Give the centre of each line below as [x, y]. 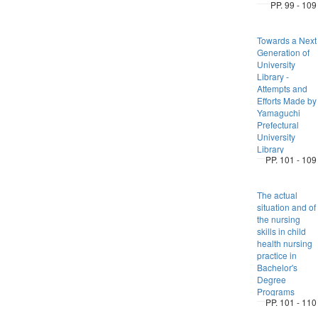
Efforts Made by [286, 100]
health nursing [284, 243]
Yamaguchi [278, 113]
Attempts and [282, 88]
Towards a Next [286, 40]
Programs [275, 291]
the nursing [278, 219]
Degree [271, 279]
